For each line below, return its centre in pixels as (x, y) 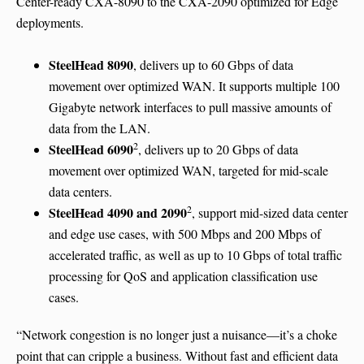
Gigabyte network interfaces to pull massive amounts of (190, 107)
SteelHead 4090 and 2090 (118, 213)
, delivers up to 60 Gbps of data (213, 65)
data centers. (80, 192)
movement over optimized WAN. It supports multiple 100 (194, 86)
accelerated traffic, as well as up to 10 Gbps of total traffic (195, 255)
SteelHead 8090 (91, 65)
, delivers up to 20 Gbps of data (218, 149)
